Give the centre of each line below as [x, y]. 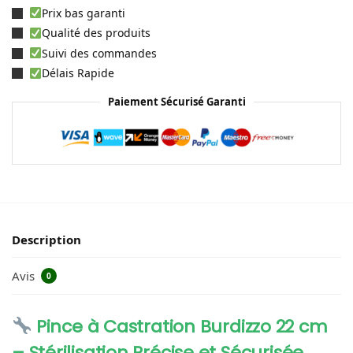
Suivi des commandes [99, 53]
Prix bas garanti [83, 13]
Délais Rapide [78, 73]
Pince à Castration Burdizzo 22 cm [180, 326]
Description [46, 240]
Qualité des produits [96, 33]
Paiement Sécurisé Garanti [176, 102]
